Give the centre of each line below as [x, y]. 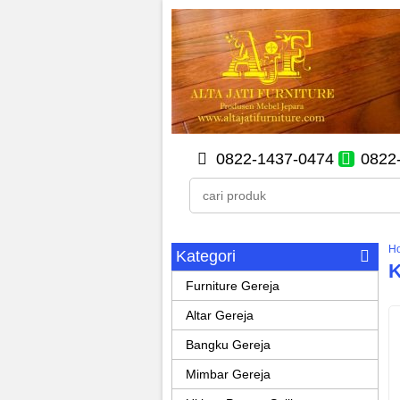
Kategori [206, 256]
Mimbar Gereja [228, 374]
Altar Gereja [220, 315]
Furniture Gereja [233, 286]
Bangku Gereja [228, 345]
